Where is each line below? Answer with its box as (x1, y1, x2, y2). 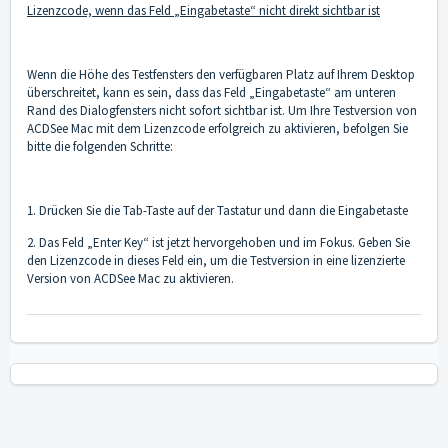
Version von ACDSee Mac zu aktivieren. (27, 270, 234, 288)
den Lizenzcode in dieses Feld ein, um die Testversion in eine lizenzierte (27, 252, 405, 270)
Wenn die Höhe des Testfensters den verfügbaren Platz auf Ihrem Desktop (27, 66, 415, 84)
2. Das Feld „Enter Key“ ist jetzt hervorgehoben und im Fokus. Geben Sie (27, 234, 410, 252)
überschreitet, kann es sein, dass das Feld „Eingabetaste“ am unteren (27, 84, 396, 102)
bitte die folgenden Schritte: (27, 138, 173, 156)
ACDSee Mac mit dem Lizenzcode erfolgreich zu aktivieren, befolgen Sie (27, 120, 408, 138)
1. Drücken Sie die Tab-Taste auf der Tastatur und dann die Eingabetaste (27, 202, 408, 220)
